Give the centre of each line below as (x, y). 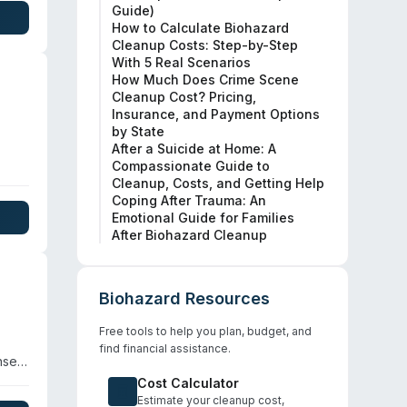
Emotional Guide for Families (203, 218)
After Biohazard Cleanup (189, 235)
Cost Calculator (188, 383)
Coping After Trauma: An (189, 200)
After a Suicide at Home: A (194, 149)
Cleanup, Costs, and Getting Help (218, 183)
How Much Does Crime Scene (205, 79)
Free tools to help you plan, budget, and (205, 331)
